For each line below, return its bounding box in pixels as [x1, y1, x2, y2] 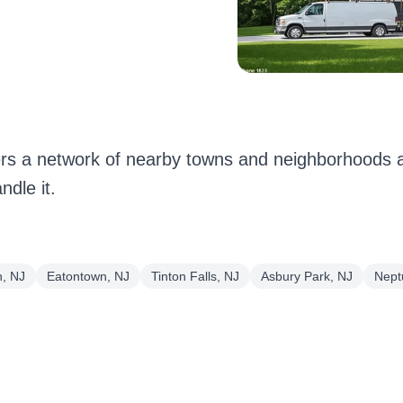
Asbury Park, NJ [261, 268, 353, 283]
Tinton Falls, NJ [151, 268, 239, 283]
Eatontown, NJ [47, 268, 130, 283]
